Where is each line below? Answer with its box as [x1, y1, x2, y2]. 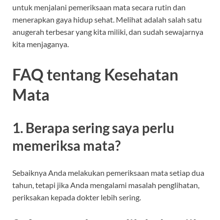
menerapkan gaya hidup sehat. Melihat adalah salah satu [12, 15, 202, 25]
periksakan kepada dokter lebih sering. [12, 192, 141, 202]
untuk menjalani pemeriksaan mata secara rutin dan [12, 2, 186, 12]
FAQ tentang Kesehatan [12, 64, 178, 84]
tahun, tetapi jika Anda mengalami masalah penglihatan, [12, 180, 199, 190]
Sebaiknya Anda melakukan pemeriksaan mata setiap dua [12, 167, 204, 177]
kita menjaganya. [12, 39, 69, 49]
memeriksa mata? [12, 137, 121, 154]
